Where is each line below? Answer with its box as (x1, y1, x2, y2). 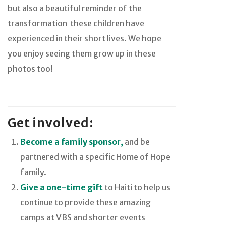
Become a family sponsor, (20, 136, 123, 147)
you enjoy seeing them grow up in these (8, 48, 156, 59)
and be (123, 136, 150, 147)
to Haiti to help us (103, 182, 171, 192)
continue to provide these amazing (20, 197, 151, 207)
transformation (8, 18, 67, 28)
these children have (70, 18, 144, 28)
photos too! (8, 63, 53, 74)
